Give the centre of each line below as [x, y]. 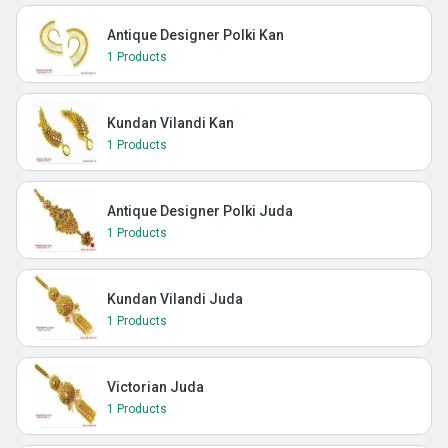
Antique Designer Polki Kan [195, 35]
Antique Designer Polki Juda [200, 211]
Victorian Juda [155, 387]
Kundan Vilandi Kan [170, 123]
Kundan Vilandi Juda [175, 299]
